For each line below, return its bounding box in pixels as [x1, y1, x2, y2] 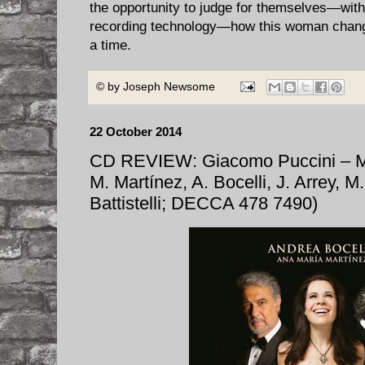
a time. [90, 37, 131, 53]
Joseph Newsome [123, 80, 215, 93]
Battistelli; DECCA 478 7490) [90, 193, 318, 214]
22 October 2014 [90, 125, 182, 139]
